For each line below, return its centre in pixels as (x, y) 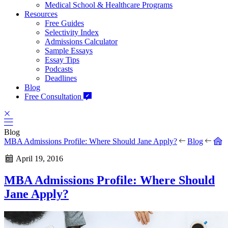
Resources (41, 14)
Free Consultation (54, 96)
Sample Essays (69, 50)
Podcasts (59, 69)
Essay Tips (62, 60)
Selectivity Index (72, 32)
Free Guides (64, 23)
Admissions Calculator (81, 41)
